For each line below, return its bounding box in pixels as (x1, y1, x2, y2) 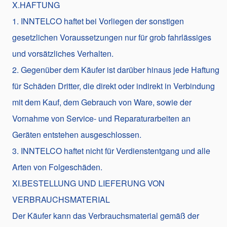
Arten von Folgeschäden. (12, 161, 102, 173)
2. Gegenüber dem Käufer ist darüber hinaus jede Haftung (12, 63, 219, 75)
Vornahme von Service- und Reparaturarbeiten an (12, 112, 191, 124)
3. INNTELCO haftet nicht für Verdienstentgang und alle (12, 144, 210, 157)
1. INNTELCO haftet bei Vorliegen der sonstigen (12, 15, 184, 27)
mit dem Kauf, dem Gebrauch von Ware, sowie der (12, 96, 192, 108)
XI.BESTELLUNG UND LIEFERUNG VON (12, 177, 165, 189)
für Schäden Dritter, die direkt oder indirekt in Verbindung (12, 80, 215, 92)
